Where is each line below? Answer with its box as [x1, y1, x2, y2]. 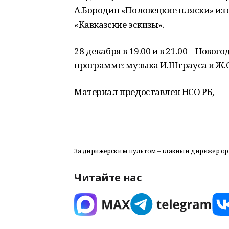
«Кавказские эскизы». [74, 18, 165, 30]
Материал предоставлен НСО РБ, [74, 86, 214, 98]
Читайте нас [74, 171, 142, 185]
